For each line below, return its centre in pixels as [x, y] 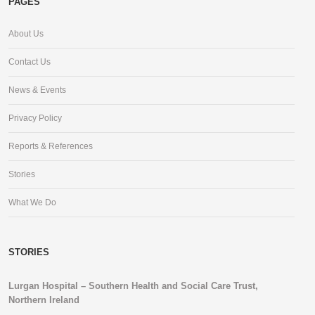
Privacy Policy [35, 118]
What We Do [32, 202]
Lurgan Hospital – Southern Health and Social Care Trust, [133, 286]
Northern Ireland [44, 300]
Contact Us [30, 62]
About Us [26, 34]
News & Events [37, 90]
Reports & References [51, 146]
